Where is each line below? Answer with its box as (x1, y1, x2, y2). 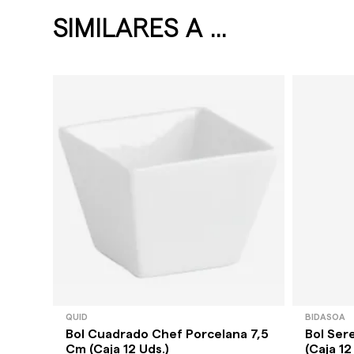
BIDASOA (304, 312, 345, 322)
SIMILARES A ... (53, 16, 228, 42)
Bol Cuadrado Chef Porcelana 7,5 (66, 327, 269, 341)
